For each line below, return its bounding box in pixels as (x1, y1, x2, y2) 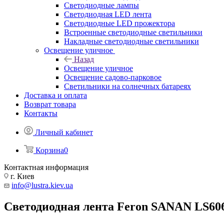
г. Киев (8, 172, 34, 180)
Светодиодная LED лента (64, 10, 151, 18)
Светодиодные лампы (64, 1, 139, 9)
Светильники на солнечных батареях (64, 82, 191, 90)
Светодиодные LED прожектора (64, 19, 175, 27)
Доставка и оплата (24, 91, 87, 99)
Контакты (24, 109, 57, 117)
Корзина (35, 146, 64, 154)
